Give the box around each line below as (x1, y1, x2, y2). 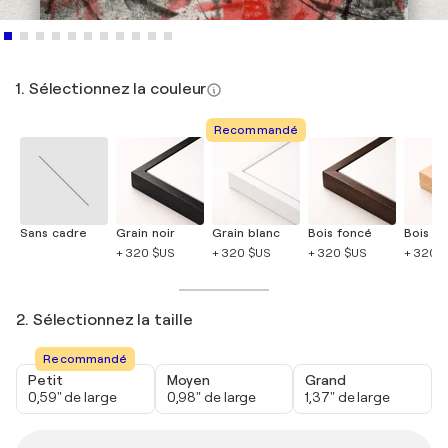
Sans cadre (20, 226, 87, 241)
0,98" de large (166, 389, 257, 406)
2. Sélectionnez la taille (16, 311, 193, 330)
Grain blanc (212, 226, 281, 241)
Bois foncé (308, 226, 372, 241)
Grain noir (116, 226, 175, 241)
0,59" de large (28, 389, 117, 406)
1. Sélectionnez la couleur (16, 80, 207, 99)
